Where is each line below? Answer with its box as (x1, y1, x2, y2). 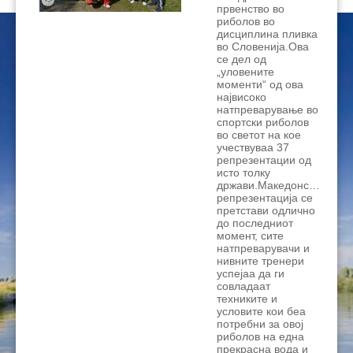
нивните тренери (217, 255, 304, 268)
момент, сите (217, 229, 284, 243)
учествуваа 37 (217, 141, 289, 154)
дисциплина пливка (217, 28, 318, 41)
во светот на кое (217, 128, 301, 142)
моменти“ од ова (217, 78, 303, 91)
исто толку (217, 166, 270, 180)
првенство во (217, 2, 284, 16)
